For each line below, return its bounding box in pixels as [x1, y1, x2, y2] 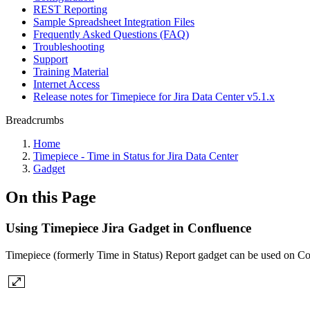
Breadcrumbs [6, 113, 64, 126]
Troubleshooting [33, 40, 104, 53]
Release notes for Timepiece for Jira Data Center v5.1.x [33, 90, 275, 102]
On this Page [6, 188, 96, 207]
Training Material [33, 65, 109, 77]
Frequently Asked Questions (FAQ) [33, 28, 189, 40]
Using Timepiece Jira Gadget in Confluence [6, 221, 251, 236]
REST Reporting [33, 3, 107, 15]
